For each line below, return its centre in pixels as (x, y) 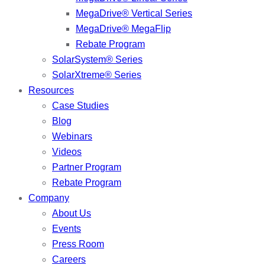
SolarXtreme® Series (97, 75)
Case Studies (80, 106)
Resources (51, 90)
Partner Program (87, 167)
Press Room (78, 244)
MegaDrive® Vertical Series (134, 13)
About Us (72, 213)
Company (49, 198)
